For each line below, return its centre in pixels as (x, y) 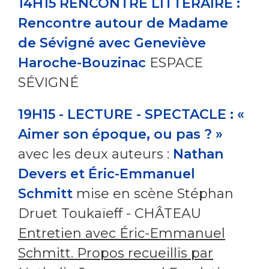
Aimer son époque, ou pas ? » (120, 134)
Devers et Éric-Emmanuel (107, 174)
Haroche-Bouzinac (82, 62)
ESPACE (174, 62)
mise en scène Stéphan (153, 193)
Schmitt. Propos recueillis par (116, 253)
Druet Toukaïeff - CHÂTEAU (110, 213)
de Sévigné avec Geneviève (112, 43)
